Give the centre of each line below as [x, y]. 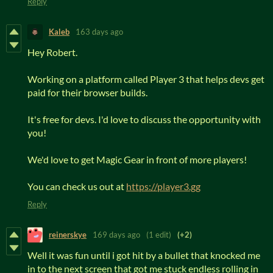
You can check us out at [77, 186]
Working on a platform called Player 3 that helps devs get [146, 79]
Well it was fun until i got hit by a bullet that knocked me [144, 255]
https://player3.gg [163, 186]
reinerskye [68, 235]
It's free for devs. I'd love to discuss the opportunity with [144, 119]
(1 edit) [159, 235]
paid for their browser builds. [87, 92]
